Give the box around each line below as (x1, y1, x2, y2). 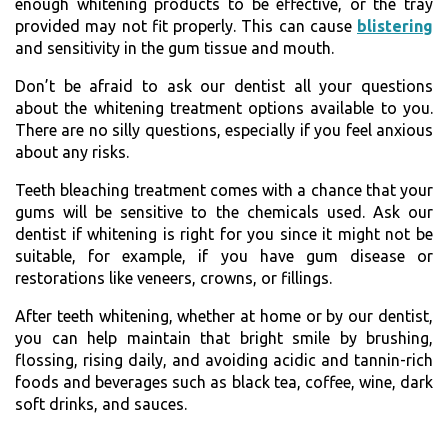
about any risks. (15, 142, 129, 161)
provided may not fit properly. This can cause (15, 16, 357, 35)
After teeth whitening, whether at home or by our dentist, (15, 306, 433, 325)
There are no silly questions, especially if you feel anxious (15, 120, 433, 139)
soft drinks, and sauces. (15, 394, 187, 413)
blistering (357, 16, 433, 35)
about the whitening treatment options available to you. (15, 98, 433, 117)
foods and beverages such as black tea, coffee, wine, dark (15, 372, 433, 391)
